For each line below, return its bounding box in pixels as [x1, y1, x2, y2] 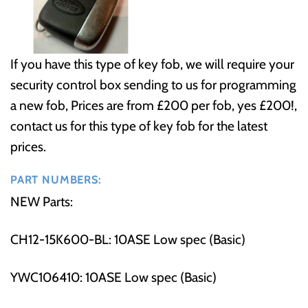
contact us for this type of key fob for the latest [10, 118, 267, 135]
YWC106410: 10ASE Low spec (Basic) [10, 269, 217, 286]
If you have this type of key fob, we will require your [10, 56, 294, 73]
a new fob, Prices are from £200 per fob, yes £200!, [10, 97, 297, 114]
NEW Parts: [10, 193, 73, 210]
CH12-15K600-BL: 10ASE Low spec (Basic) [10, 231, 245, 248]
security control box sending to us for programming [10, 76, 296, 93]
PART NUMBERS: [10, 173, 102, 186]
